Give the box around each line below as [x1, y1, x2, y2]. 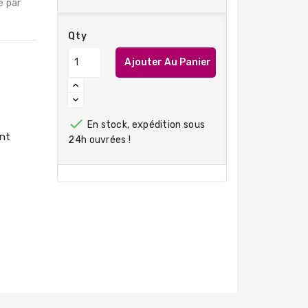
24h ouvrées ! [68, 133, 131, 146]
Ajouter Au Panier [124, 56, 212, 69]
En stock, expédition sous [85, 118, 206, 131]
